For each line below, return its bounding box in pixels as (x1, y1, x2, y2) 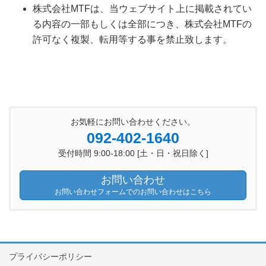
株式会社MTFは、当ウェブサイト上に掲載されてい (33, 4, 252, 14)
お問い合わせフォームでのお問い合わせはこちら (55, 187, 211, 196)
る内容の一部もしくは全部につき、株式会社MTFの (33, 19, 252, 30)
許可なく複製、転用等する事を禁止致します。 (33, 34, 232, 45)
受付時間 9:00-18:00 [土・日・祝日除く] (58, 148, 208, 159)
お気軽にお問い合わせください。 (71, 117, 195, 127)
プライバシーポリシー (9, 251, 92, 261)
